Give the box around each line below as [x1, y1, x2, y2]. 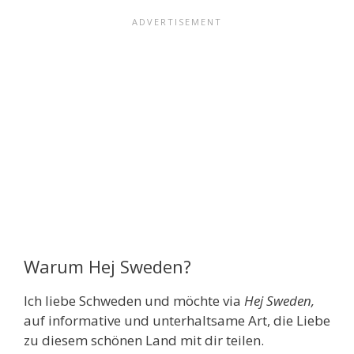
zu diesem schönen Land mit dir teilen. [24, 331, 264, 350]
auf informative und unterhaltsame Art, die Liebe [24, 311, 330, 330]
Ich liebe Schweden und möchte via [24, 292, 244, 311]
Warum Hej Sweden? [24, 254, 191, 279]
